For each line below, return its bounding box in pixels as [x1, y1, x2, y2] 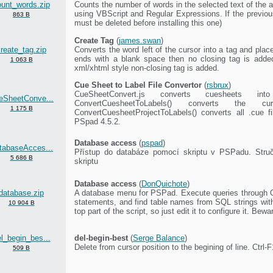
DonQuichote [141, 179, 187, 188]
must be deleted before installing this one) [74, 18, 222, 27]
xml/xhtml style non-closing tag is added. [74, 63, 219, 73]
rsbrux [207, 80, 229, 90]
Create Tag [74, 35, 114, 45]
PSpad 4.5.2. [74, 116, 121, 126]
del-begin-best [74, 233, 128, 243]
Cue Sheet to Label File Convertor [74, 80, 202, 90]
